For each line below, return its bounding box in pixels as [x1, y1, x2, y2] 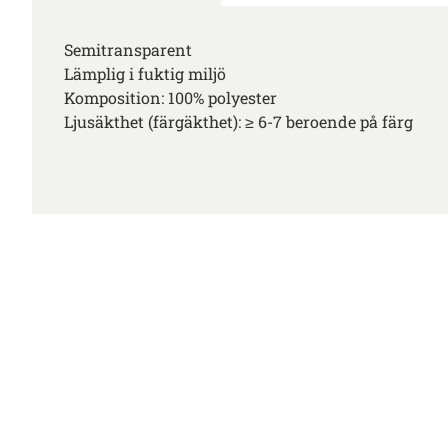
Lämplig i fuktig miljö [64, 63, 226, 85]
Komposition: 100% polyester [64, 87, 277, 109]
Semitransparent [64, 39, 192, 61]
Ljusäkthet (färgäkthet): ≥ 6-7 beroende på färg [64, 111, 413, 133]
